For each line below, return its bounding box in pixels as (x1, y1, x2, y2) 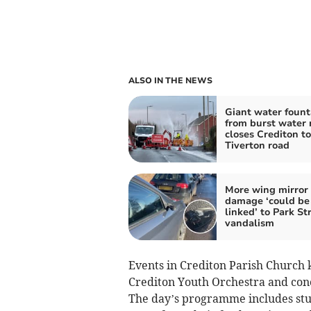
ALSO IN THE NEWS (128, 75, 212, 87)
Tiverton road (224, 139, 289, 153)
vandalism (224, 217, 274, 230)
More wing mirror (224, 183, 308, 197)
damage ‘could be (224, 194, 310, 208)
